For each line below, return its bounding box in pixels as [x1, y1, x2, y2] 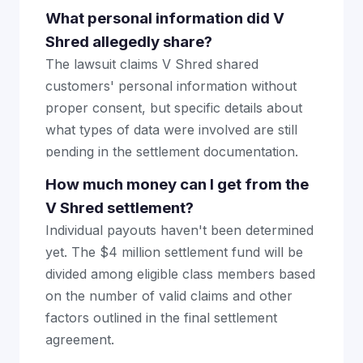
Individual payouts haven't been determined [45, 222, 314, 238]
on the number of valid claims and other [45, 288, 293, 304]
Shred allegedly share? [45, 32, 212, 51]
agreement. [45, 331, 114, 348]
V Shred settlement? [45, 199, 194, 217]
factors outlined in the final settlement [45, 310, 277, 326]
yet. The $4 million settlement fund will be [45, 244, 303, 260]
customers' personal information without [45, 78, 297, 94]
